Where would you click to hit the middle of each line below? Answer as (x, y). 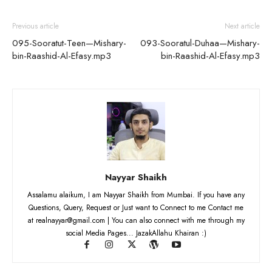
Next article (242, 26)
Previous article (36, 26)
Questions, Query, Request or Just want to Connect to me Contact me (136, 208)
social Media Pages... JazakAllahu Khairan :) (136, 233)
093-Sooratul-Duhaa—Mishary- (200, 43)
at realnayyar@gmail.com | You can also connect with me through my (136, 221)
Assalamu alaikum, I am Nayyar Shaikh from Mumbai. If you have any (136, 195)
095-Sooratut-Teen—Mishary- (69, 43)
